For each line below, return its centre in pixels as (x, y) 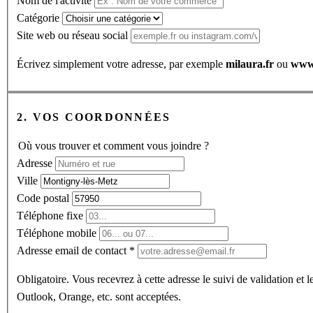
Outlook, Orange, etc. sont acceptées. (99, 297)
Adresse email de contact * (76, 251)
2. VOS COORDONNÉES (94, 117)
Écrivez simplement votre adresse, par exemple (121, 64)
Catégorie (38, 17)
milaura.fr (250, 64)
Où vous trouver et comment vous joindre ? (114, 146)
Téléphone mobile (57, 233)
